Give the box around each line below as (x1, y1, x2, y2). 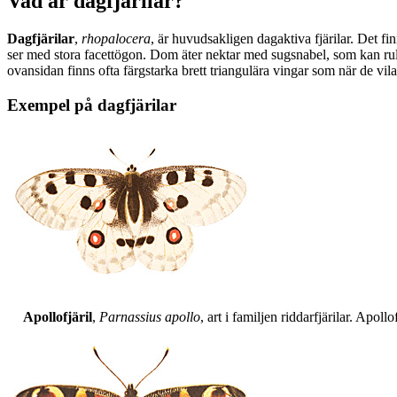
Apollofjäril (22, 308, 92, 324)
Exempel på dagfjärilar (7, 96, 176, 115)
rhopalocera (82, 31, 151, 47)
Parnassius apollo (98, 308, 200, 324)
